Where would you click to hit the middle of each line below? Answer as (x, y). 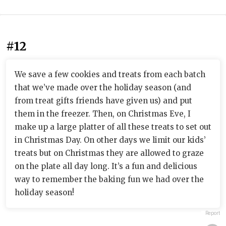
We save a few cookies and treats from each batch (110, 74)
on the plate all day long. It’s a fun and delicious (106, 166)
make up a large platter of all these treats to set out (113, 127)
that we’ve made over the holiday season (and (103, 87)
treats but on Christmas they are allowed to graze (109, 153)
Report (213, 213)
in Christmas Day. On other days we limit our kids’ (110, 140)
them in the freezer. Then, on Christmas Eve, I (103, 114)
